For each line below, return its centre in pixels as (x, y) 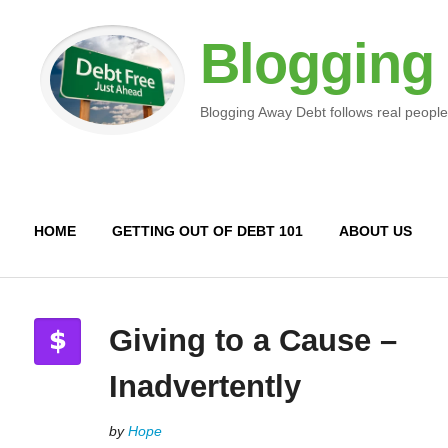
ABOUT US (375, 231)
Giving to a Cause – (252, 340)
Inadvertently (204, 386)
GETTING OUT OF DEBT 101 (207, 231)
